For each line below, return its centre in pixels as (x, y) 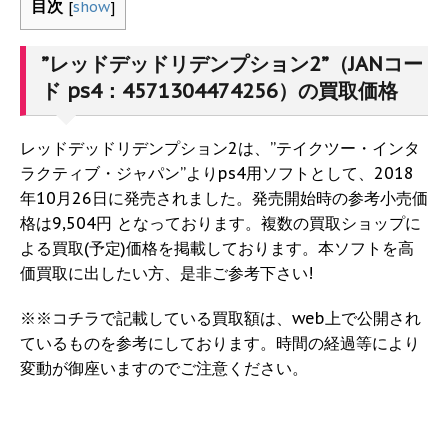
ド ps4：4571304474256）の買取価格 (219, 90)
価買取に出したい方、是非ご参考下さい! (166, 272)
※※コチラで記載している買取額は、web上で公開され (220, 317)
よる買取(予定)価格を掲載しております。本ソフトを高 (217, 247)
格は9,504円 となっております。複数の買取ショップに (220, 222)
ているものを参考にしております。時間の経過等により (220, 342)
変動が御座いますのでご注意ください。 (164, 367)
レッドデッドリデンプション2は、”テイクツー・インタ (220, 147)
